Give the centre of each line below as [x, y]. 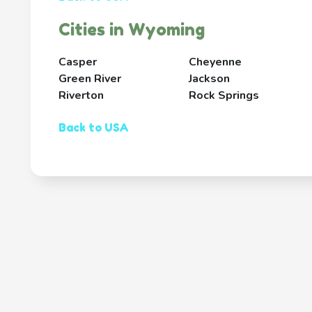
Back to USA [94, 128]
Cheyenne [215, 62]
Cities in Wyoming [132, 30]
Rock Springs [224, 96]
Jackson [209, 79]
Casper [78, 62]
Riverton [81, 96]
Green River [90, 79]
